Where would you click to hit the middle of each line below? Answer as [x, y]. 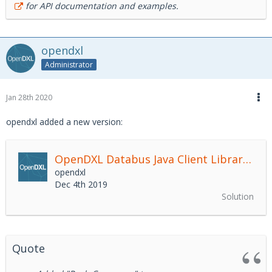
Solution [238, 196]
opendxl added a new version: [64, 122]
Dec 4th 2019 [81, 184]
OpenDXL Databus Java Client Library [247, 159]
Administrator [69, 64]
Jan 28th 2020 [29, 97]
